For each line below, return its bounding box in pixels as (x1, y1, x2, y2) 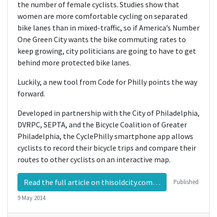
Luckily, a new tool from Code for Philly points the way (17, 77, 197, 87)
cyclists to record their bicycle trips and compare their (17, 143, 196, 153)
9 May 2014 (17, 194, 46, 201)
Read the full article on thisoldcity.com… (24, 177, 160, 187)
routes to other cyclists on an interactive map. (17, 155, 170, 164)
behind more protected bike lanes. (17, 58, 131, 67)
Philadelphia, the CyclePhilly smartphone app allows (17, 131, 193, 141)
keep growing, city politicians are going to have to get (17, 46, 196, 56)
